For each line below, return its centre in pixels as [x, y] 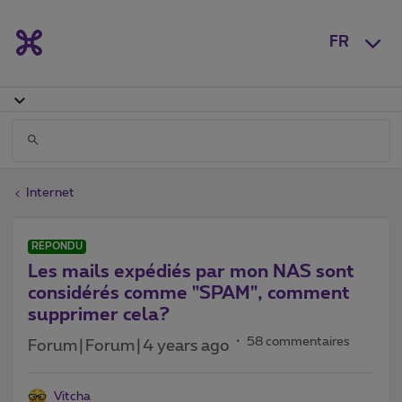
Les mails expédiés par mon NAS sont [191, 271]
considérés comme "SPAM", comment [189, 293]
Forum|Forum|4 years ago [129, 346]
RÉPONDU [57, 246]
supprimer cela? [99, 315]
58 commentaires [298, 341]
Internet [50, 192]
